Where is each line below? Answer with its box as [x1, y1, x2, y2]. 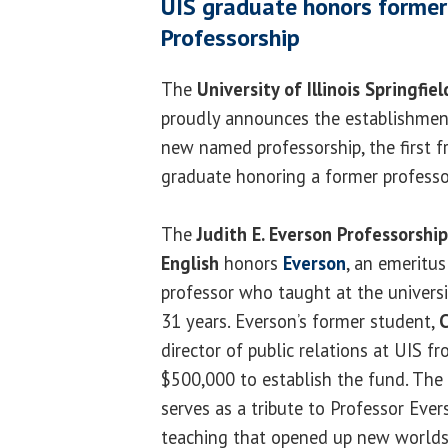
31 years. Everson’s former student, [161, 308, 439, 333]
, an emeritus [346, 250, 446, 275]
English [161, 250, 219, 275]
